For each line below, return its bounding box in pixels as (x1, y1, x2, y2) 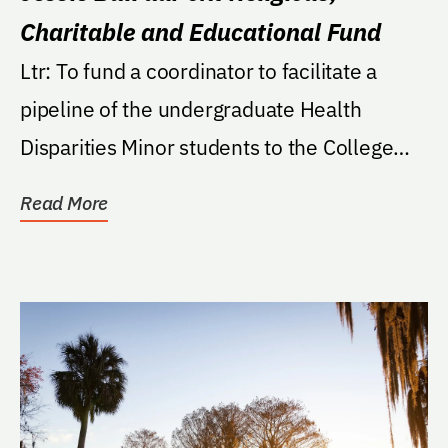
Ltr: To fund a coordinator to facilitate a (20, 56, 56, 85)
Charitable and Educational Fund (20, 15, 381, 48)
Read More (20, 190, 109, 215)
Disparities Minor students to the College (20, 132, 394, 161)
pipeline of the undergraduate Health (20, 94, 362, 123)
